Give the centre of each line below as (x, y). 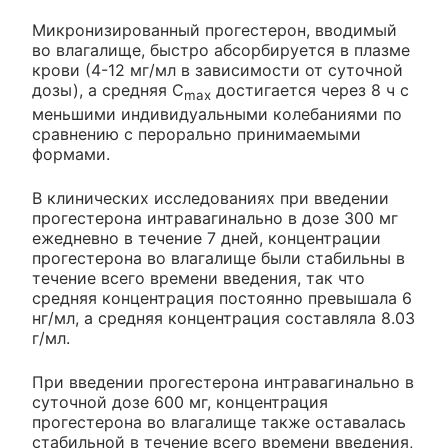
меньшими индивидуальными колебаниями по (217, 113)
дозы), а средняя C (108, 90)
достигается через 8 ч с (310, 90)
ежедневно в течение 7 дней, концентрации (206, 237)
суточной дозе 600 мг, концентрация (180, 401)
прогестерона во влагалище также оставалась (219, 421)
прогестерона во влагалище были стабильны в (218, 257)
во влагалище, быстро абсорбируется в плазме (221, 50)
